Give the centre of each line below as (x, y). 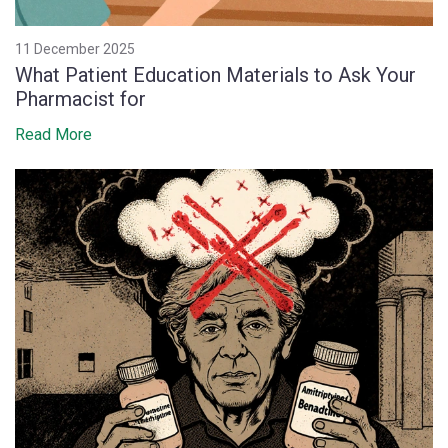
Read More (53, 134)
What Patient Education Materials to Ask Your (215, 74)
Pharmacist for (80, 98)
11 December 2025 (75, 48)
